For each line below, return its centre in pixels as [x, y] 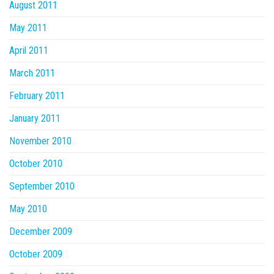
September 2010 [42, 186]
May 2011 [28, 28]
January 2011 [35, 118]
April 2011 [29, 50]
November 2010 [40, 141]
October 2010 [36, 164]
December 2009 [41, 231]
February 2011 [37, 96]
